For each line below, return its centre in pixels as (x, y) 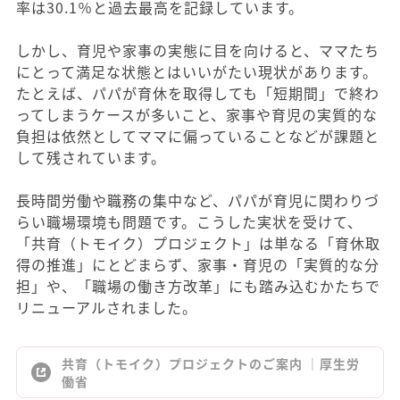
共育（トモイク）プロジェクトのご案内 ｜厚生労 (211, 363)
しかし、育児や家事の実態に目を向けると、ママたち (198, 50)
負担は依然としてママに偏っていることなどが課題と (198, 136)
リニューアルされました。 (107, 307)
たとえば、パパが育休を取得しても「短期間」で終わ (198, 93)
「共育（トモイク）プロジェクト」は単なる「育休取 (198, 243)
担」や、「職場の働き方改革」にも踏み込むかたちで (198, 286)
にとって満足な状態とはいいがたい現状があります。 (197, 71)
